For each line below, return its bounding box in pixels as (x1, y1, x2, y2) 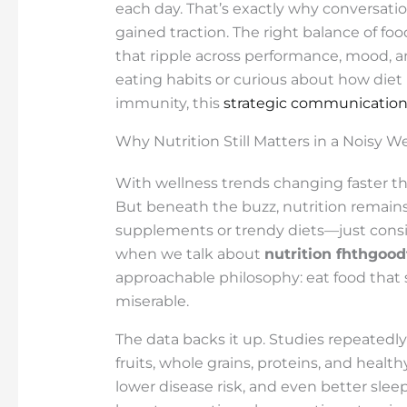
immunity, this (114, 94, 223, 112)
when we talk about (114, 244, 264, 263)
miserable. (114, 292, 189, 310)
